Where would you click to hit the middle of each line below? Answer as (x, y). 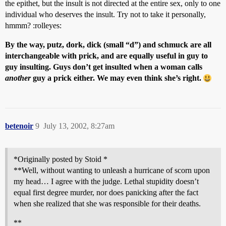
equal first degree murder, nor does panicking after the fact (106, 192)
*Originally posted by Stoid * (61, 159)
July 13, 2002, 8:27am (79, 126)
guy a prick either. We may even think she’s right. (117, 78)
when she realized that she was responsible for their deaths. (107, 204)
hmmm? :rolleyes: (33, 25)
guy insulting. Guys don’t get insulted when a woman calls (104, 67)
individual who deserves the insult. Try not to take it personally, (105, 14)
